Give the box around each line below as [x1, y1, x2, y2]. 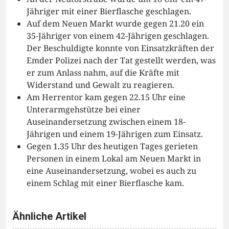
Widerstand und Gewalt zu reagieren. [27, 79, 174, 91]
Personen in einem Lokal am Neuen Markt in [27, 153, 201, 165]
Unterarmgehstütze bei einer [27, 104, 141, 116]
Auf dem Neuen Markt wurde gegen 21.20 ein [27, 18, 204, 30]
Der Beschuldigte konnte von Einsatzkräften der [27, 42, 214, 54]
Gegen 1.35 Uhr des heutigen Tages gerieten [27, 141, 198, 152]
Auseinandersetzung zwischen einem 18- [27, 116, 186, 128]
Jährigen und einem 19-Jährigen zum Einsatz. [27, 128, 203, 140]
